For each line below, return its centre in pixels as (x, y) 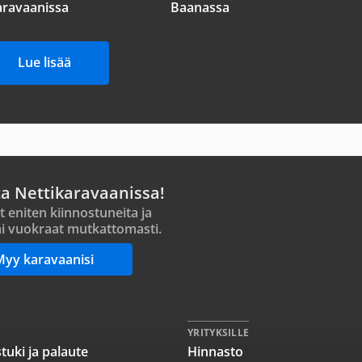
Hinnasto (215, 351)
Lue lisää (44, 62)
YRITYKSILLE (219, 333)
